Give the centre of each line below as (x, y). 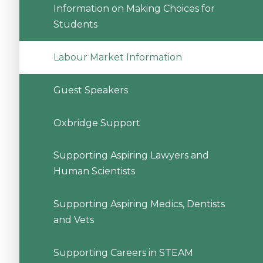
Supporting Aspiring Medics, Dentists (139, 204)
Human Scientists (94, 171)
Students (75, 25)
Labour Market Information (117, 58)
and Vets (73, 220)
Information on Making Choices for (134, 9)
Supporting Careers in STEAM (123, 253)
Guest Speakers (90, 90)
